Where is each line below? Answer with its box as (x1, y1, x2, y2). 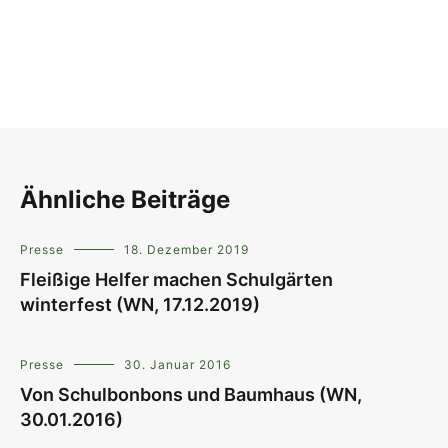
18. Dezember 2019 (124, 242, 249, 258)
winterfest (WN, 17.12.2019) (20, 294, 260, 316)
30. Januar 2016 (124, 357, 231, 373)
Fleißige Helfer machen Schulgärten (20, 269, 333, 291)
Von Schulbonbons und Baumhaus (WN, (20, 384, 362, 406)
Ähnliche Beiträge (20, 185, 230, 215)
